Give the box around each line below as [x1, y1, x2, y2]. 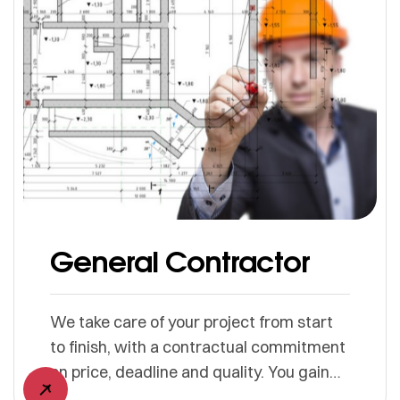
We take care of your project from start [50, 312, 333, 333]
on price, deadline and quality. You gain [50, 362, 329, 383]
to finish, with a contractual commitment [50, 337, 346, 358]
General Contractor [50, 242, 310, 280]
